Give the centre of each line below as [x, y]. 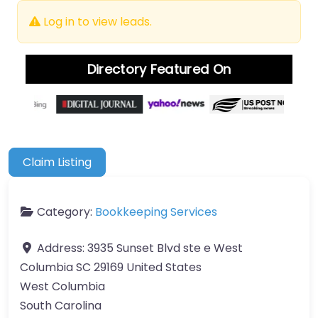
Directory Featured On [159, 70]
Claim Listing [57, 162]
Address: [62, 248]
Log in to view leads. [96, 22]
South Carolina [61, 305]
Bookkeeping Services [156, 212]
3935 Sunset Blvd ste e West [165, 248]
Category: [66, 212]
